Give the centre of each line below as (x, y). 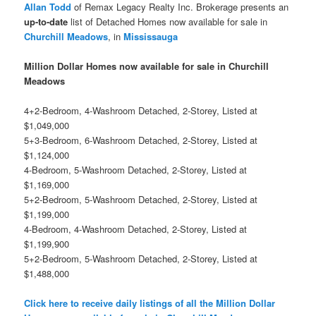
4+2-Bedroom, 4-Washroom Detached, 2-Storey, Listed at (141, 110)
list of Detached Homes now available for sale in (168, 21)
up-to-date (46, 21)
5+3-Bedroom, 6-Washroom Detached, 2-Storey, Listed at (141, 140)
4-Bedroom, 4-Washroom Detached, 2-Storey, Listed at (136, 229)
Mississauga (151, 36)
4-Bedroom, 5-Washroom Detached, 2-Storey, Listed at (136, 169)
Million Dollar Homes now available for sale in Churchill (147, 66)
